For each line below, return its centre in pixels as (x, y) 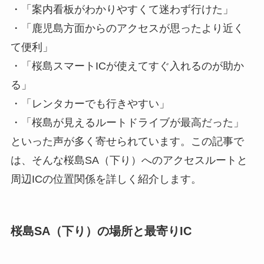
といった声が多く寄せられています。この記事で (127, 141)
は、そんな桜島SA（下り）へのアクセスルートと (129, 160)
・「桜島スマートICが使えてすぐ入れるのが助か (127, 66)
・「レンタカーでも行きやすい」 (90, 103)
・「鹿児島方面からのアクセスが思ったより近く (127, 28)
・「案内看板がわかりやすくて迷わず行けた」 (122, 9)
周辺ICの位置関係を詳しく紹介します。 (106, 179)
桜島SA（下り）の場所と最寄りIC (101, 231)
